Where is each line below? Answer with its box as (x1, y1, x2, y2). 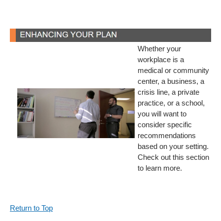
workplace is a (138, 55, 184, 64)
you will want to (138, 110, 186, 118)
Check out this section (138, 153, 209, 161)
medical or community (138, 66, 209, 74)
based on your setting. (138, 142, 209, 150)
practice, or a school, (138, 99, 205, 107)
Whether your (138, 44, 181, 53)
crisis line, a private (138, 88, 199, 96)
